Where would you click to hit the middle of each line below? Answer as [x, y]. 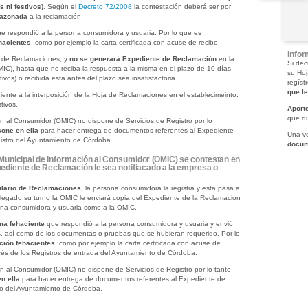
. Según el [60, 7]
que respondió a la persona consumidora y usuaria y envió [139, 224]
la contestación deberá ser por [181, 7]
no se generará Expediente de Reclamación [143, 59]
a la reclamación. [55, 16]
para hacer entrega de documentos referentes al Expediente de [122, 279]
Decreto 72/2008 [105, 7]
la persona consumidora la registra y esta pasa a [161, 188]
